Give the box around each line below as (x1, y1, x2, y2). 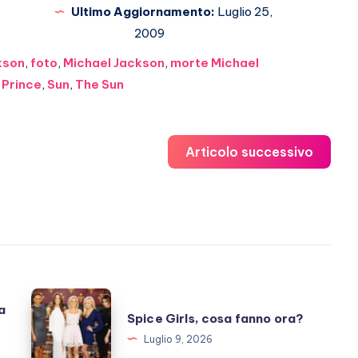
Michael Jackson (62, 55, 165, 70)
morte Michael (169, 55, 259, 70)
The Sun (74, 77, 124, 92)
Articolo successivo (185, 144, 313, 160)
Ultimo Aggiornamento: (70, 4, 215, 19)
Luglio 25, (214, 4, 272, 19)
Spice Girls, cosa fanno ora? (127, 310, 304, 326)
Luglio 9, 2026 (144, 332, 213, 345)
